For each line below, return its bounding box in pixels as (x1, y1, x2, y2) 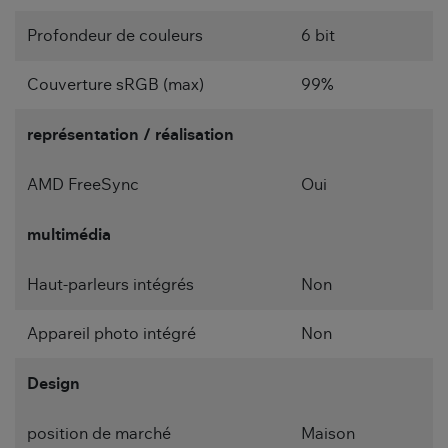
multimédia (27, 227, 111, 244)
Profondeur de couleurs (27, 28, 203, 45)
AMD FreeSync (27, 177, 139, 194)
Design (27, 376, 80, 393)
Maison (301, 426, 355, 443)
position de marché (27, 426, 171, 443)
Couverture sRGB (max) (27, 77, 204, 94)
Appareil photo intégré (27, 326, 196, 343)
